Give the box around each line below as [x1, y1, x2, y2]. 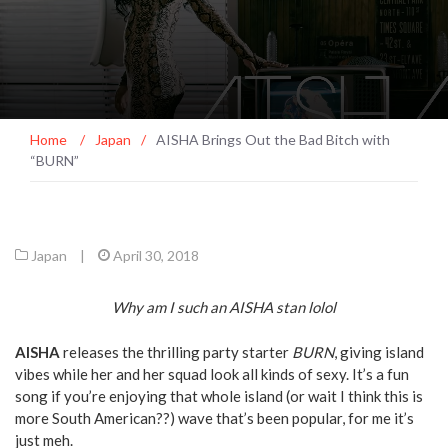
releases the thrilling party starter [60, 342, 292, 361]
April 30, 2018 [113, 247, 199, 264]
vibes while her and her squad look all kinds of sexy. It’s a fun [15, 364, 409, 383]
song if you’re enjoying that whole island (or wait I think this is [15, 386, 423, 405]
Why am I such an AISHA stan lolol [112, 298, 336, 316]
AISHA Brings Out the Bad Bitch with [156, 131, 390, 148]
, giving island [334, 342, 424, 361]
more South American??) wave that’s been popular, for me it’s [15, 408, 414, 427]
